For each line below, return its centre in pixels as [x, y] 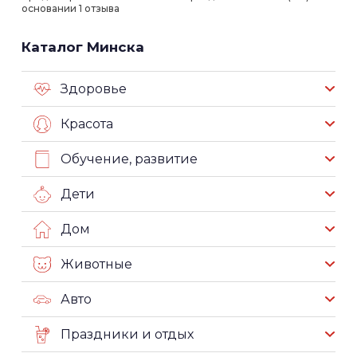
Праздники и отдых [127, 335]
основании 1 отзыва [71, 9]
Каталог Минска [83, 47]
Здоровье [94, 89]
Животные [96, 265]
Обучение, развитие [129, 159]
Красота [87, 124]
